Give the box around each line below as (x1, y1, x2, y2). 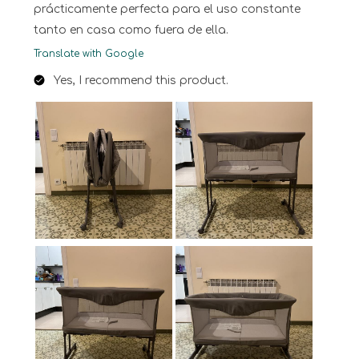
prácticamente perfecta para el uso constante (34, 3, 301, 16)
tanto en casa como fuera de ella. (34, 24, 228, 37)
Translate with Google (34, 48, 143, 60)
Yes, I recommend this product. (54, 75, 228, 87)
